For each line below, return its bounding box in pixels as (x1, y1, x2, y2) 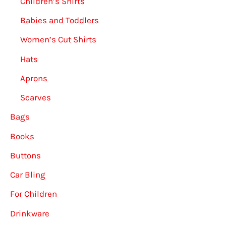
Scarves (20, 92, 51, 103)
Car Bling (10, 169, 45, 180)
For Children (10, 189, 57, 199)
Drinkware (10, 208, 49, 218)
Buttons (10, 150, 41, 160)
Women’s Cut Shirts (20, 34, 96, 45)
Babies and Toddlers (20, 15, 99, 26)
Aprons (20, 73, 47, 83)
